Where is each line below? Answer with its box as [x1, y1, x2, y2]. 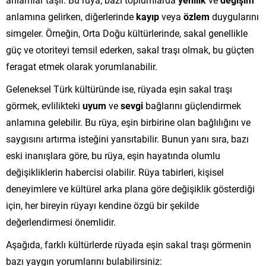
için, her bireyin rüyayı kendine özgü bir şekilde [6, 198, 199, 211]
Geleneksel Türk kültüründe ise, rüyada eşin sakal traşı [6, 82, 232, 95]
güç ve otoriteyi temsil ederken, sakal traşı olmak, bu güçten [6, 43, 254, 56]
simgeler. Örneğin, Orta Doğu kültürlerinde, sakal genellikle [6, 26, 248, 39]
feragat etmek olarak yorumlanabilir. [6, 59, 157, 72]
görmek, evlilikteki [6, 99, 83, 112]
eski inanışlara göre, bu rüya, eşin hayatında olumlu [6, 148, 220, 161]
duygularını [210, 9, 259, 23]
